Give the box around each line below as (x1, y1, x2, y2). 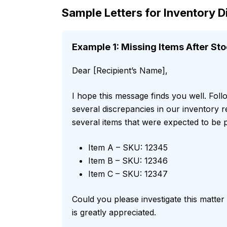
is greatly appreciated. (72, 207, 156, 218)
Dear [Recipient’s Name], (72, 65, 168, 76)
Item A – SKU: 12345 (88, 142, 168, 153)
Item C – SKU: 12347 (88, 169, 168, 179)
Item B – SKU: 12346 (88, 156, 168, 166)
